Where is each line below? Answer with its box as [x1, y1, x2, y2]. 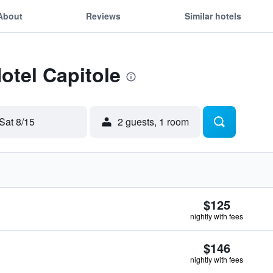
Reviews [86, 9, 121, 22]
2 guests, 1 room [118, 115, 189, 129]
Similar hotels [184, 9, 241, 22]
